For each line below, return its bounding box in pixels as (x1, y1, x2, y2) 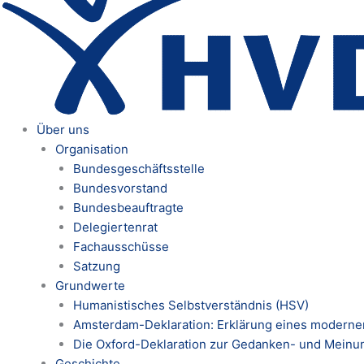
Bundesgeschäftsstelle (73, 160, 205, 176)
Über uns (37, 121, 89, 137)
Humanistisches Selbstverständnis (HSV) (73, 297, 309, 313)
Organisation (54, 141, 128, 157)
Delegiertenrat (73, 219, 158, 235)
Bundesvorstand (73, 180, 167, 196)
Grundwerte (54, 277, 125, 293)
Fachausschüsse (73, 238, 169, 254)
